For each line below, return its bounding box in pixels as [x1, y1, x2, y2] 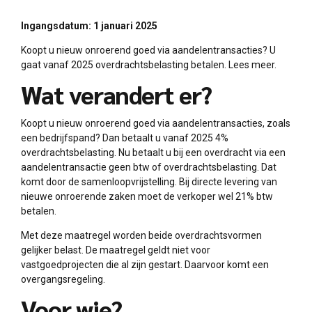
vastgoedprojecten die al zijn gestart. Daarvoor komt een [21, 258, 269, 270]
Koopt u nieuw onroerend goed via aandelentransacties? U [21, 44, 276, 56]
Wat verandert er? [21, 78, 212, 110]
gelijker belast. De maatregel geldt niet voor [21, 244, 210, 256]
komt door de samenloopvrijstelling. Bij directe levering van [21, 175, 277, 187]
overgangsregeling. [21, 273, 105, 285]
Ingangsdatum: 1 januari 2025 [21, 19, 157, 31]
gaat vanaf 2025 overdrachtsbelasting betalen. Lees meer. [21, 58, 276, 70]
